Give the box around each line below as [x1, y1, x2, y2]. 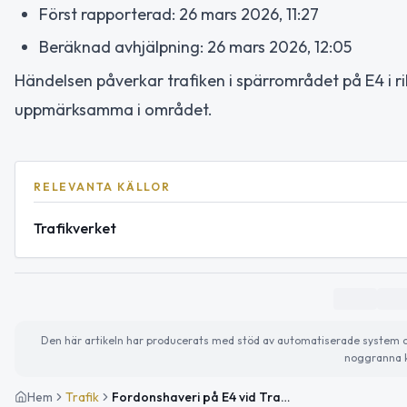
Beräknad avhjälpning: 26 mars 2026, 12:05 [39, 36, 352, 57]
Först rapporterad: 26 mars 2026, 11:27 [39, 3, 319, 25]
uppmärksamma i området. [15, 98, 213, 120]
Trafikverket [34, 218, 116, 237]
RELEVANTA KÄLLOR [34, 179, 171, 194]
